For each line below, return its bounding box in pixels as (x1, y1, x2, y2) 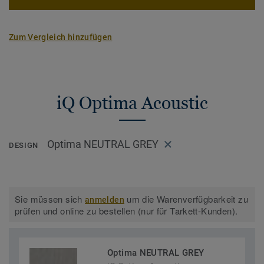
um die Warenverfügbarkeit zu (124, 193, 248, 206)
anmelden (85, 195, 124, 205)
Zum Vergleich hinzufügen (9, 32, 113, 42)
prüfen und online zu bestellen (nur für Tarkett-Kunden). (15, 204, 238, 217)
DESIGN (9, 141, 38, 150)
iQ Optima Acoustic (56, 93, 208, 113)
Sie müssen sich (15, 193, 85, 206)
